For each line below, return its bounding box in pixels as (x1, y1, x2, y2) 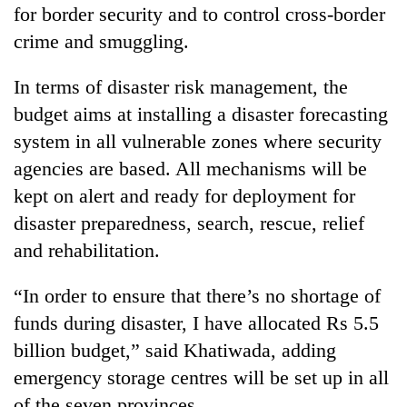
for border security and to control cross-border (14, 2, 385, 25)
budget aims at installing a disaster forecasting (14, 102, 388, 125)
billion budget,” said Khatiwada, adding (14, 338, 336, 362)
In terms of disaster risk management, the (14, 74, 348, 98)
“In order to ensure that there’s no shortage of (14, 283, 381, 307)
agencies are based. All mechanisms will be (14, 156, 367, 180)
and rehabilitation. (14, 238, 160, 262)
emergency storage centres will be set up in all (14, 365, 389, 389)
